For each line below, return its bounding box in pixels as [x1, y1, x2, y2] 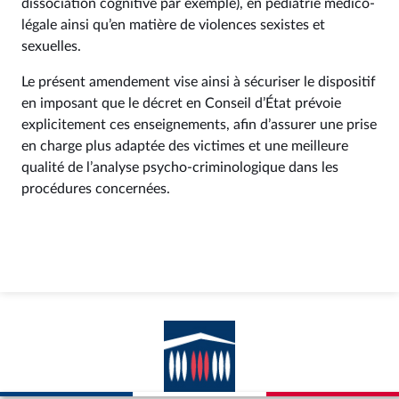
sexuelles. [21, 39, 81, 53]
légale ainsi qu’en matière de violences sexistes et [21, 18, 325, 32]
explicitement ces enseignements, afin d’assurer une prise [21, 118, 377, 132]
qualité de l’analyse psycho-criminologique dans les [21, 160, 338, 175]
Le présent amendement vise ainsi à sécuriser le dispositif [21, 75, 376, 89]
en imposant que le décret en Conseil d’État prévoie [21, 96, 341, 110]
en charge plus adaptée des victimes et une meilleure [21, 139, 348, 153]
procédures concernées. [21, 182, 170, 196]
